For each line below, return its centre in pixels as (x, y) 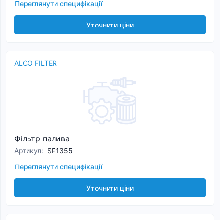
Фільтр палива (42, 138)
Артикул (28, 151)
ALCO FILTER (36, 63)
